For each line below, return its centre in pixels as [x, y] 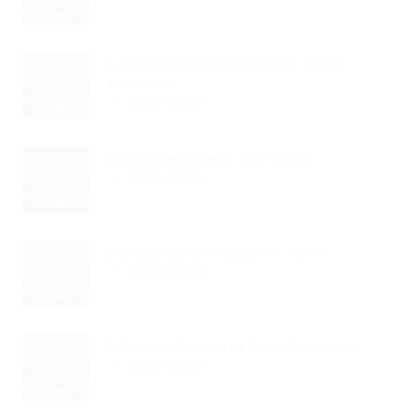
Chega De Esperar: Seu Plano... [215, 159]
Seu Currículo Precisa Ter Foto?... [224, 253]
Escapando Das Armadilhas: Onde [226, 65]
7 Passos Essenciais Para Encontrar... [238, 347]
